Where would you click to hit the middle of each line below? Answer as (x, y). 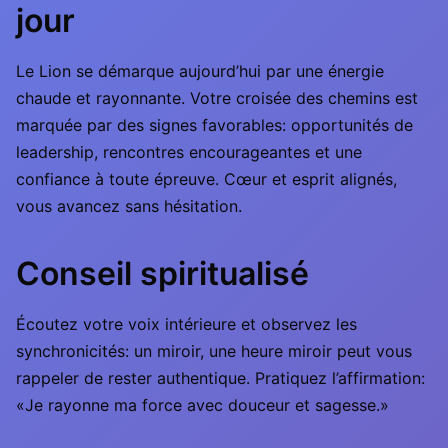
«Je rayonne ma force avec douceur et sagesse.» (202, 405)
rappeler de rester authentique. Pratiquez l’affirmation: (220, 378)
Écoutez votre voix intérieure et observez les (186, 324)
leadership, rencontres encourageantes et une (189, 152)
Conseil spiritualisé (162, 273)
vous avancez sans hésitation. (129, 206)
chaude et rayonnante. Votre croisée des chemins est (217, 98)
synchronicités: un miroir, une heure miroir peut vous (214, 351)
